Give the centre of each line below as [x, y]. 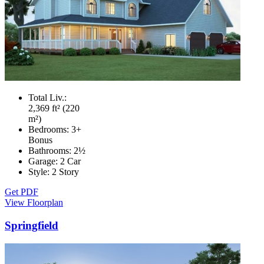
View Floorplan [34, 203]
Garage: [44, 161]
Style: [40, 172]
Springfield [32, 226]
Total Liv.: [47, 98]
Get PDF [22, 192]
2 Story [65, 172]
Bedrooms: [50, 130]
